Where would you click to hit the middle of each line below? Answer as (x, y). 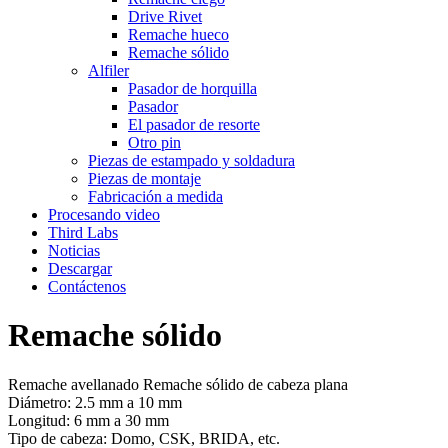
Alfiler (108, 70)
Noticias (74, 250)
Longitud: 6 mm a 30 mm (88, 420)
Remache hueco (178, 34)
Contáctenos (87, 286)
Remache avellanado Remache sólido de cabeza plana (178, 384)
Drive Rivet (165, 16)
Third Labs (83, 232)
